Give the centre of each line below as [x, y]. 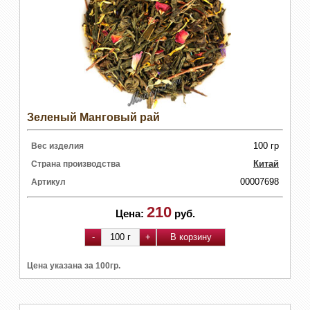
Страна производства [76, 164]
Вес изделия [57, 146]
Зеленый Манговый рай [93, 117]
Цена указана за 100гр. [74, 265]
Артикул [48, 182]
